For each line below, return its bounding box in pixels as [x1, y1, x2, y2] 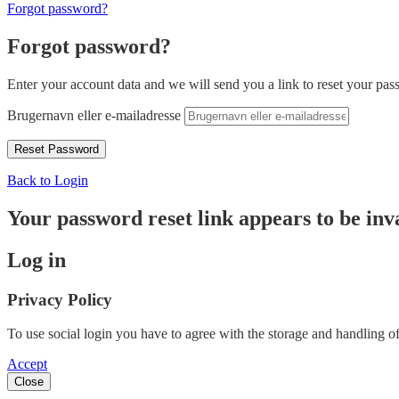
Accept [7, 356, 47, 372]
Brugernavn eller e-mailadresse [7, 107, 181, 123]
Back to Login [7, 172, 88, 188]
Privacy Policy [7, 289, 112, 309]
